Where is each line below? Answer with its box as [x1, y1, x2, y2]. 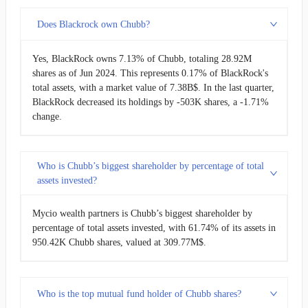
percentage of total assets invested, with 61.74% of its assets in [32, 223, 276, 233]
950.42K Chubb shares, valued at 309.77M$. [32, 237, 206, 247]
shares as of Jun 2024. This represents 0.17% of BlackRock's [32, 68, 268, 78]
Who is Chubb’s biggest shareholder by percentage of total [37, 161, 264, 171]
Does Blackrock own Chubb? [37, 19, 150, 30]
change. [32, 111, 62, 122]
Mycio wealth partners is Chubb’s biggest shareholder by [32, 208, 252, 219]
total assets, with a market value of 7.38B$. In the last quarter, [32, 82, 274, 93]
